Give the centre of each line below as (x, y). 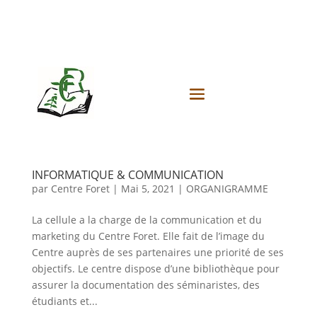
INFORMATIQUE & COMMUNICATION (127, 175)
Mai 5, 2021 (148, 189)
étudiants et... (64, 301)
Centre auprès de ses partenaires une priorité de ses (157, 252)
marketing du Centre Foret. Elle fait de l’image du (148, 236)
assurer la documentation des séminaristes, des (145, 285)
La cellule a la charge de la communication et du (146, 220)
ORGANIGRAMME (227, 189)
